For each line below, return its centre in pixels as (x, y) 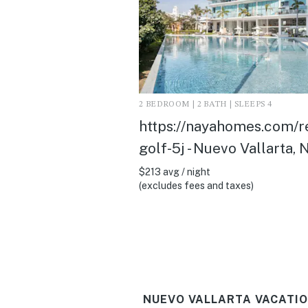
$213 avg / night (175, 172)
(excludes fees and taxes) (196, 185)
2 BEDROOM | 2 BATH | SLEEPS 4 (206, 104)
